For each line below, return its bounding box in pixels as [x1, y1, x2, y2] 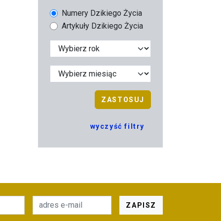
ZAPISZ [126, 201, 156, 209]
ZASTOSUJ [101, 96, 145, 104]
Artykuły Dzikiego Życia [62, 21, 143, 31]
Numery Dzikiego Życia [62, 8, 142, 18]
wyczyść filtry [90, 122, 145, 131]
